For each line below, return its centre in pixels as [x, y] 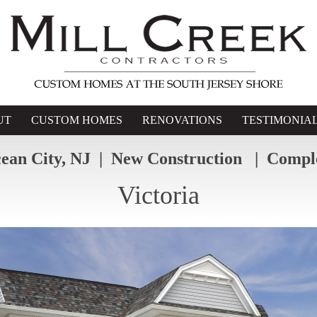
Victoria [158, 195]
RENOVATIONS [182, 120]
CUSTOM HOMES [76, 120]
